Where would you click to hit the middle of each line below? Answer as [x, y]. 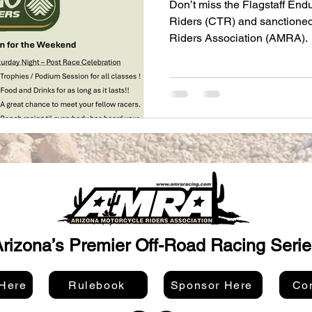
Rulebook [97, 285]
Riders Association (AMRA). [239, 38]
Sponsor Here [212, 285]
